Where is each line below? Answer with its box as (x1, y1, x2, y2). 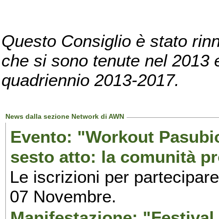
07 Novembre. (10, 187, 116, 206)
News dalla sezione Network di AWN (5, 112, 125, 121)
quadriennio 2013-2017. (1, 70, 179, 89)
